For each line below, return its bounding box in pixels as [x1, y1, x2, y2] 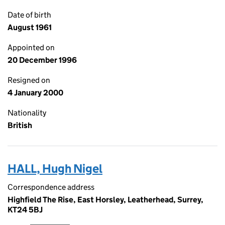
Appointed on [8, 43, 55, 52]
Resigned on [8, 75, 50, 85]
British [8, 121, 32, 130]
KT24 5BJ [8, 205, 43, 214]
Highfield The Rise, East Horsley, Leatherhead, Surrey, [8, 195, 203, 204]
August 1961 [8, 23, 52, 32]
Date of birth [8, 10, 51, 20]
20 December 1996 [8, 55, 77, 65]
